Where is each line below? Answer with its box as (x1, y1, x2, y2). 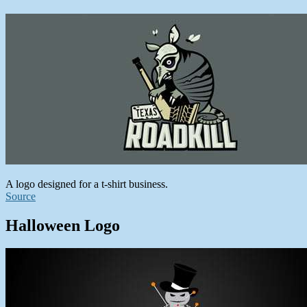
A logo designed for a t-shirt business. (5, 177, 168, 190)
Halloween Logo (5, 216, 120, 234)
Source (5, 190, 36, 202)
